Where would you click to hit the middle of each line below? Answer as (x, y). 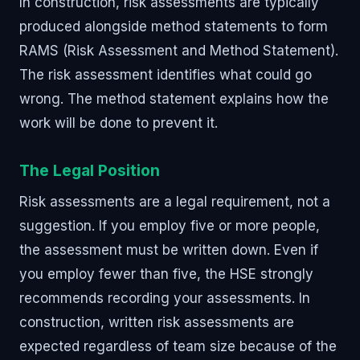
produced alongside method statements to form (174, 26)
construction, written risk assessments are (157, 322)
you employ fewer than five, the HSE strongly (166, 274)
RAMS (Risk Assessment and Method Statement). (179, 50)
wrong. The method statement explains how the (174, 98)
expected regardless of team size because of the (178, 346)
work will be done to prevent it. (119, 123)
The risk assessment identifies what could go (166, 74)
